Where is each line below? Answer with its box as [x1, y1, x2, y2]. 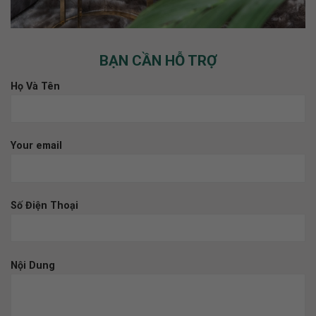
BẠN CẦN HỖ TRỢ [99, 51, 217, 69]
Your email [11, 140, 62, 152]
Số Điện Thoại [11, 200, 78, 212]
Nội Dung [11, 260, 55, 272]
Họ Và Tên [11, 80, 60, 92]
